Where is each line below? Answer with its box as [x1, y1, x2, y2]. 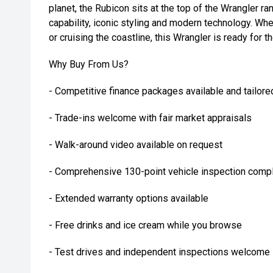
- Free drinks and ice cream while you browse [49, 219, 242, 231]
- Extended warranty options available [49, 193, 208, 204]
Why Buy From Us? [49, 58, 129, 70]
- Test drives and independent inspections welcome [49, 246, 270, 258]
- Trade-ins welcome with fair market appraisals [49, 112, 252, 124]
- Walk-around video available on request [49, 139, 222, 151]
